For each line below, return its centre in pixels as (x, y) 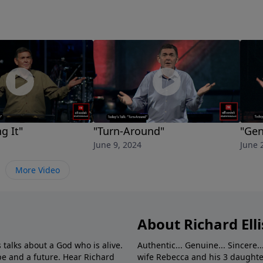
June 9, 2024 (117, 145)
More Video (38, 170)
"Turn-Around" (129, 131)
